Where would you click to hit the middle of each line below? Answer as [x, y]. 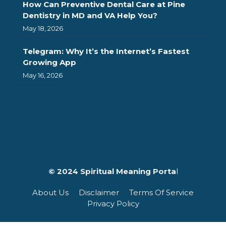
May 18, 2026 [43, 28]
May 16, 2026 [43, 75]
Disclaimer [99, 192]
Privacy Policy [113, 203]
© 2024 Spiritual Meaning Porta [112, 171]
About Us [50, 192]
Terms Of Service [161, 192]
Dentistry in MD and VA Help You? [90, 15]
